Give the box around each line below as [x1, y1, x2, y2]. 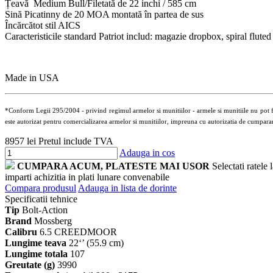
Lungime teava [5, 238, 66, 249]
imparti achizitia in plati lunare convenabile [5, 172, 169, 183]
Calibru [5, 227, 37, 238]
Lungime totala [5, 249, 68, 260]
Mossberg [34, 216, 72, 227]
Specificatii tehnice [5, 194, 77, 205]
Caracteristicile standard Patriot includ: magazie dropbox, [5, 31, 226, 42]
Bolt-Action [22, 205, 68, 216]
